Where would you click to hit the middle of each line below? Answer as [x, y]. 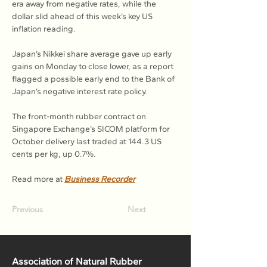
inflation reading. [44, 29]
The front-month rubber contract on [80, 117]
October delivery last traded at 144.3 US [88, 142]
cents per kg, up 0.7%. [54, 154]
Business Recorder [100, 179]
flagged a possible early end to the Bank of [94, 79]
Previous [27, 209]
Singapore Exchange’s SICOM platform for [92, 129]
